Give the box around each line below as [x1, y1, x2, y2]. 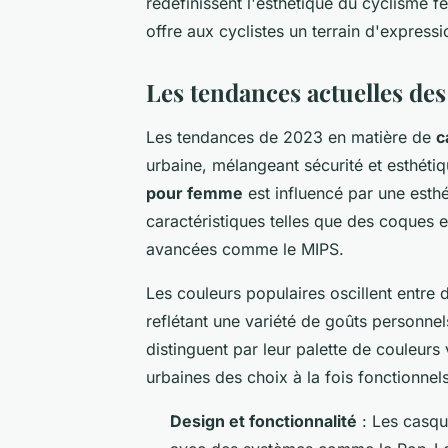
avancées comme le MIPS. [146, 238, 344, 259]
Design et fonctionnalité [170, 410, 357, 431]
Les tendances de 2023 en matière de [146, 126, 436, 147]
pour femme [146, 182, 243, 203]
